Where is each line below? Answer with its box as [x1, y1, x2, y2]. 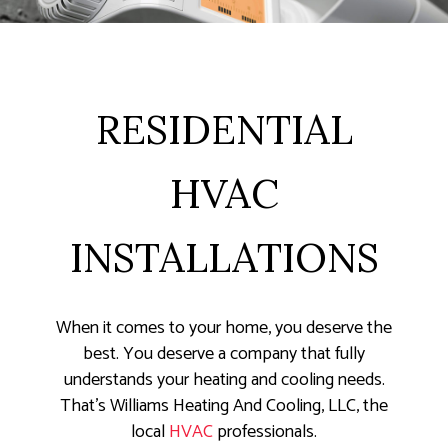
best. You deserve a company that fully [83, 339, 365, 370]
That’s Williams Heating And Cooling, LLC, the [60, 391, 388, 422]
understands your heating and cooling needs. [63, 365, 385, 396]
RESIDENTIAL [95, 104, 353, 156]
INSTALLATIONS [69, 232, 379, 284]
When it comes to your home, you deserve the [56, 313, 392, 344]
